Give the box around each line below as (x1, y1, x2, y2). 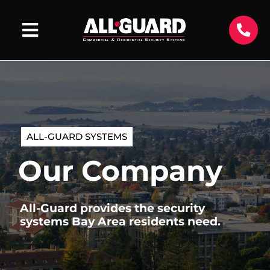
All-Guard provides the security (20, 201, 205, 215)
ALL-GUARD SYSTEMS (27, 131, 127, 142)
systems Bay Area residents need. (20, 215, 221, 228)
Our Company (18, 154, 222, 188)
